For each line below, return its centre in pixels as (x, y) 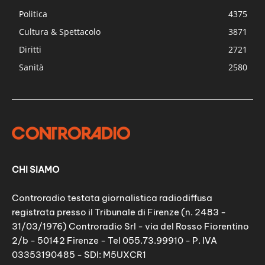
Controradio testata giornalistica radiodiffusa (112, 198)
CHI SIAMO (35, 170)
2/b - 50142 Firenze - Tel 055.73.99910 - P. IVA (114, 241)
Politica (33, 14)
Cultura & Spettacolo (60, 31)
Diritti (30, 49)
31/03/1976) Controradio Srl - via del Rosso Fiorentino (130, 227)
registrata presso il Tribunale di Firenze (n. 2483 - (119, 212)
